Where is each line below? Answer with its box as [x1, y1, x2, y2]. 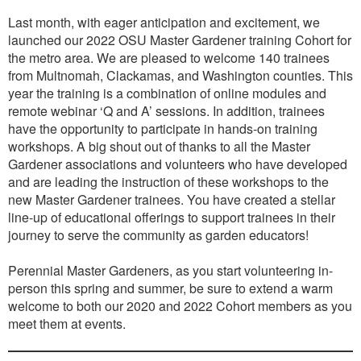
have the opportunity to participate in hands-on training [8, 119, 317, 138]
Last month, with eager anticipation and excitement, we [8, 13, 320, 31]
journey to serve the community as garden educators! [8, 226, 309, 244]
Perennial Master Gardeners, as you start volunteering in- [8, 261, 333, 280]
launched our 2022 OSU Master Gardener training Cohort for [8, 31, 351, 49]
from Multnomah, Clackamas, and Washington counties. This [8, 66, 353, 85]
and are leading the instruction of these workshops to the [8, 172, 329, 191]
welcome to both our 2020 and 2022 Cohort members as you [8, 297, 352, 315]
